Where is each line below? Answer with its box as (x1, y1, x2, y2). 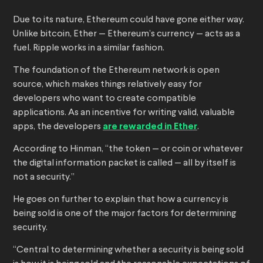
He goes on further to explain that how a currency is (13, 195, 228, 205)
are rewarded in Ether (103, 122, 197, 131)
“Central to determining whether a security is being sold (13, 245, 244, 255)
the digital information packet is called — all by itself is (13, 159, 236, 168)
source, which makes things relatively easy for (13, 80, 202, 90)
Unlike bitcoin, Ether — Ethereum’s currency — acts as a (13, 29, 240, 39)
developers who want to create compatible (13, 94, 196, 104)
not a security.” (13, 173, 75, 183)
